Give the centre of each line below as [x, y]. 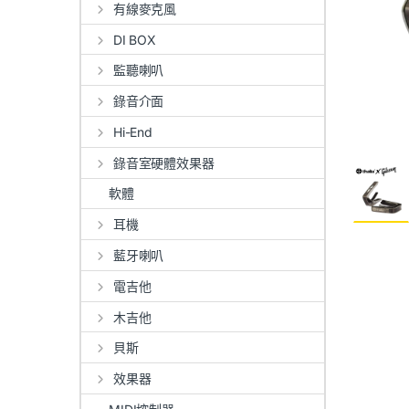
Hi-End [132, 131]
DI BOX [134, 39]
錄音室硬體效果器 [163, 163]
